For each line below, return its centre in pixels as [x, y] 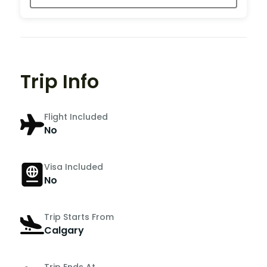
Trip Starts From [79, 217]
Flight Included [76, 117]
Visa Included [74, 167]
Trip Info [60, 81]
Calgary [64, 231]
